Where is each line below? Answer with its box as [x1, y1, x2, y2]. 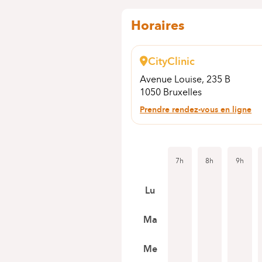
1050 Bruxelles [140, 87, 202, 98]
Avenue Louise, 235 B [140, 74, 233, 85]
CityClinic [148, 52, 195, 70]
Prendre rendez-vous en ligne [140, 102, 252, 116]
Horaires [131, 18, 185, 33]
